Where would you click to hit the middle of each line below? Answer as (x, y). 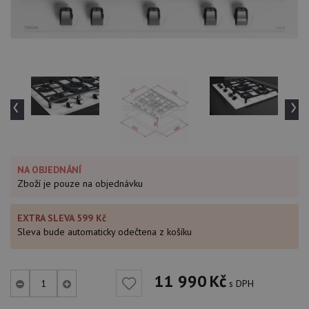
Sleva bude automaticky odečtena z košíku (104, 232)
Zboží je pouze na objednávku (80, 184)
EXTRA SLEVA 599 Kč (62, 218)
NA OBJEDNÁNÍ (49, 170)
